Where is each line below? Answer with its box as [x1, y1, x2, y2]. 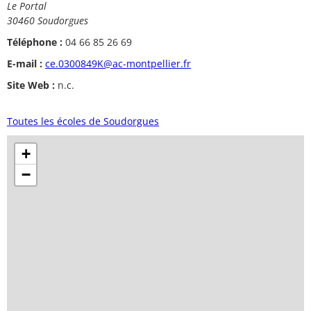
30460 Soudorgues [7, 14, 88, 28]
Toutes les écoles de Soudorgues [7, 115, 159, 128]
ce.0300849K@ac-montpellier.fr [45, 57, 191, 71]
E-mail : [7, 57, 42, 71]
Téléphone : [7, 35, 62, 49]
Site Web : [7, 78, 55, 92]
